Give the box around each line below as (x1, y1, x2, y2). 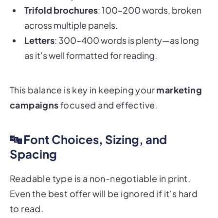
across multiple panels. (24, 6, 118, 18)
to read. (10, 189, 44, 201)
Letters (24, 21, 54, 33)
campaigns (10, 86, 59, 98)
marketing (156, 71, 202, 83)
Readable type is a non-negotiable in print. (10, 159, 191, 171)
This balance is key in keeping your (10, 71, 157, 83)
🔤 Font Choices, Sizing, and (10, 119, 167, 134)
